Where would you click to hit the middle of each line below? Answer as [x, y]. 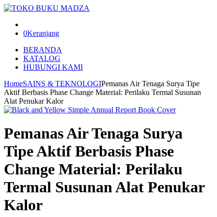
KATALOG [42, 58]
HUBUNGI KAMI [53, 67]
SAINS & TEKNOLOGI [62, 84]
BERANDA [43, 50]
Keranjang [43, 33]
